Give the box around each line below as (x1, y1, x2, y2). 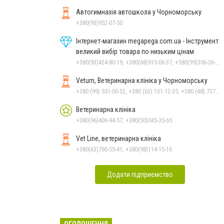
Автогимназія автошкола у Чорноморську (76, 7, 201, 16)
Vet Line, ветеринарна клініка (76, 134, 161, 142)
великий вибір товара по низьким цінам (76, 47, 194, 55)
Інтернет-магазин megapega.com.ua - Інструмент (76, 36, 218, 45)
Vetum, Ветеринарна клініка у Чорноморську (76, 76, 207, 84)
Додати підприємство (107, 170, 173, 178)
